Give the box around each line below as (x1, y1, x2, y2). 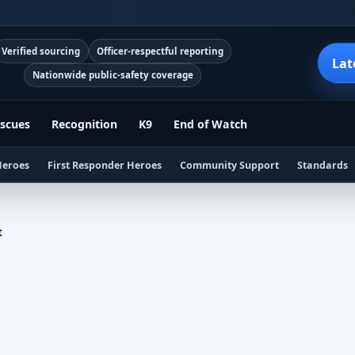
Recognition (51, 116, 117, 132)
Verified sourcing (2, 44, 81, 57)
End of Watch (173, 116, 247, 132)
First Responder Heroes (47, 158, 162, 172)
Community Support (179, 158, 279, 172)
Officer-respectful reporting (96, 44, 223, 57)
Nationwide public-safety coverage (32, 69, 193, 82)
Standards (296, 158, 348, 172)
